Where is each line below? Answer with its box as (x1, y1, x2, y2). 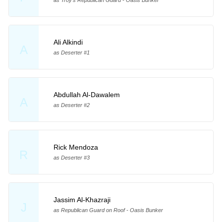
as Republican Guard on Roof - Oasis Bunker (53, 207, 163, 213)
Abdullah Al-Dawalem (53, 91, 120, 99)
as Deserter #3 (53, 154, 90, 161)
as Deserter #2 (53, 102, 90, 108)
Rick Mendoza (53, 143, 98, 151)
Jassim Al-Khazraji (53, 195, 111, 204)
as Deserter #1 (53, 50, 90, 56)
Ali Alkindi (53, 38, 83, 47)
